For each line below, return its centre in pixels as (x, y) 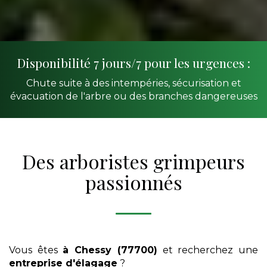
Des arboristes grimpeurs (133, 162)
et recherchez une (208, 250)
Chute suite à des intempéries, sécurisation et (133, 83)
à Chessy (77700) (110, 250)
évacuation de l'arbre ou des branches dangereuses (133, 97)
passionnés (133, 182)
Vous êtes (36, 250)
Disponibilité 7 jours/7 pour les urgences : (133, 62)
